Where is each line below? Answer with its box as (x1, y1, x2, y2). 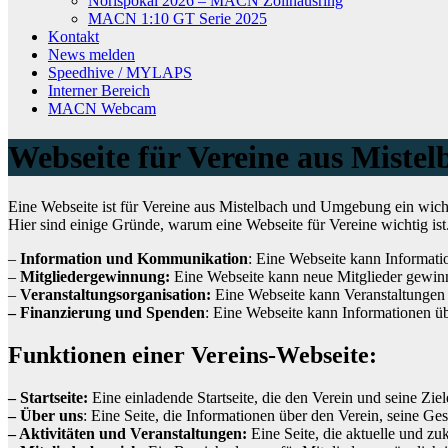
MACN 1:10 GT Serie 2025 (88, 10, 267, 27)
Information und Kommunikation (20, 249, 248, 267)
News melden (48, 46, 135, 63)
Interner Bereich (48, 82, 150, 99)
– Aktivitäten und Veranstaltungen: (8, 424, 247, 442)
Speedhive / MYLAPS (48, 64, 192, 81)
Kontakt (48, 28, 99, 45)
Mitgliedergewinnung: (20, 267, 170, 285)
